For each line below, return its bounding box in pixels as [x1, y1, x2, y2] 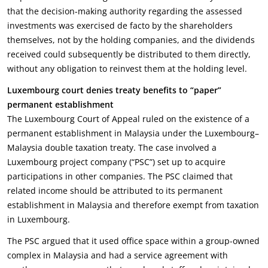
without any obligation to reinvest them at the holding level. [7, 63, 247, 74]
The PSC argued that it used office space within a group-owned [7, 235, 260, 246]
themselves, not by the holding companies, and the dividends [7, 34, 255, 45]
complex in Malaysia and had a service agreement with [7, 249, 228, 261]
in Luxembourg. [7, 214, 70, 225]
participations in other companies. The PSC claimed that [7, 170, 233, 182]
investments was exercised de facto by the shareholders [7, 20, 233, 31]
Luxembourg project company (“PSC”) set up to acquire [7, 156, 226, 167]
